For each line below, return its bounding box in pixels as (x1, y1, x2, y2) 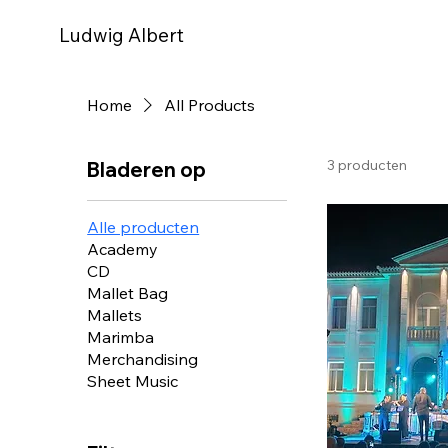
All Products (164, 95, 256, 115)
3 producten (327, 156, 408, 174)
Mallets (87, 305, 143, 325)
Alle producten (87, 217, 200, 237)
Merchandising (87, 349, 199, 369)
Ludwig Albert (58, 23, 184, 47)
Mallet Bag (87, 283, 169, 303)
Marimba (87, 327, 155, 347)
